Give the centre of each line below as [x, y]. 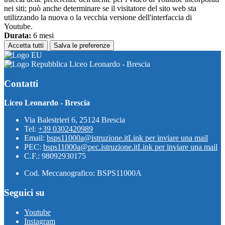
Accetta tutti [26, 45]
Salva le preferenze [82, 45]
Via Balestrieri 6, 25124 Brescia [75, 120]
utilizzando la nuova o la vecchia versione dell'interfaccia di [98, 17]
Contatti [21, 83]
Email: [35, 138]
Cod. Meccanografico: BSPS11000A [83, 173]
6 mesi [42, 35]
